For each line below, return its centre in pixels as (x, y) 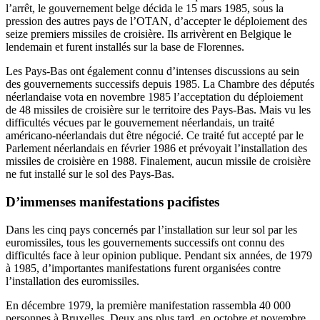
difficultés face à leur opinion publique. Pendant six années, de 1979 (159, 255)
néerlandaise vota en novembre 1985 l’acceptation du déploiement (154, 97)
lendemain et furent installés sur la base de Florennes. (125, 47)
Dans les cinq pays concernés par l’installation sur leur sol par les (151, 229)
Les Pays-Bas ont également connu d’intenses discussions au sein (152, 71)
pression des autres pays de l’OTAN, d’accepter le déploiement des (156, 21)
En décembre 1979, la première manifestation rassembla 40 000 (148, 305)
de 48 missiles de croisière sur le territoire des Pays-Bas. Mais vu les (158, 110)
